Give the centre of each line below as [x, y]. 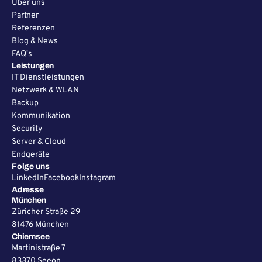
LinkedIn [28, 178]
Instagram [97, 178]
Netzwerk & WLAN [45, 91]
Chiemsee [31, 237]
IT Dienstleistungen [48, 78]
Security [27, 129]
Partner [25, 16]
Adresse [28, 190]
